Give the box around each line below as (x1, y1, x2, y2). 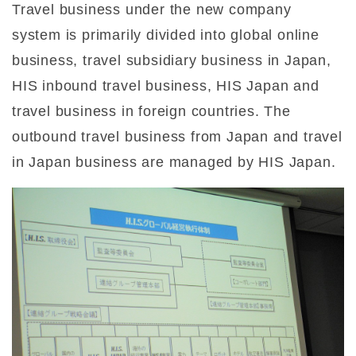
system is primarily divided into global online (12, 26, 319, 43)
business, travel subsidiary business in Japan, (12, 52, 331, 68)
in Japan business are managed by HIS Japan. (12, 153, 336, 170)
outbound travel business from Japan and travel (12, 128, 342, 145)
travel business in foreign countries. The (12, 103, 291, 119)
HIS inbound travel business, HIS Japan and (12, 77, 319, 94)
